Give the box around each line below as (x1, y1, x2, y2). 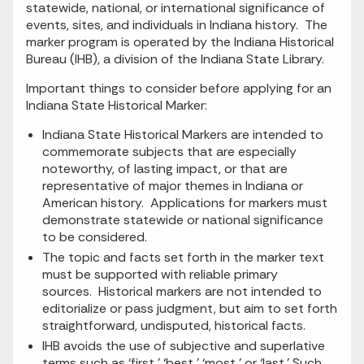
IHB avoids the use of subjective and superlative (42, 337, 325, 355)
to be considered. (42, 228, 147, 246)
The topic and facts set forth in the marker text (42, 249, 324, 266)
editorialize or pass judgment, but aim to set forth (42, 300, 337, 318)
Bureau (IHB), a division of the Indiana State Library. (26, 50, 324, 68)
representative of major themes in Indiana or (42, 177, 303, 195)
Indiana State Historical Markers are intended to (42, 126, 323, 144)
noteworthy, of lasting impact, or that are (42, 160, 288, 178)
